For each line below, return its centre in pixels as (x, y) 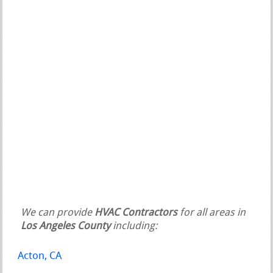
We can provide (58, 213)
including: (134, 226)
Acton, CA (40, 256)
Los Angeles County (66, 226)
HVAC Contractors (136, 213)
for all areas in (212, 213)
